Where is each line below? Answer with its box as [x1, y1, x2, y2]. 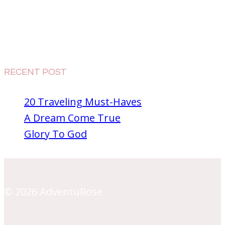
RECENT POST [4, 67, 67, 77]
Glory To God [24, 127, 87, 141]
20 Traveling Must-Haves [24, 94, 142, 108]
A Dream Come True [24, 110, 121, 125]
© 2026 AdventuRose [4, 184, 102, 198]
